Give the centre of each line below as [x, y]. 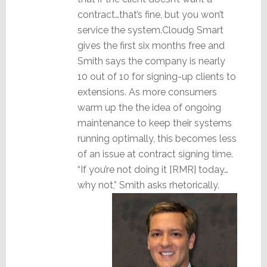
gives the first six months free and [151, 45]
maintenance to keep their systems [154, 123]
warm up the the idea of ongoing [149, 107]
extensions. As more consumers [147, 92]
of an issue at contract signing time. [155, 154]
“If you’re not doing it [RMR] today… [153, 169]
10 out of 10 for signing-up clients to [156, 76]
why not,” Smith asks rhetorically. [148, 185]
